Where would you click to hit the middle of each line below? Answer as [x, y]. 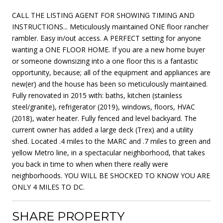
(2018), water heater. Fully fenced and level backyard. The [104, 118]
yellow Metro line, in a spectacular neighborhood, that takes [109, 152]
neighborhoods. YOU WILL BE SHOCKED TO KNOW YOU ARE [111, 175]
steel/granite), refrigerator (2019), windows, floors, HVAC [104, 107]
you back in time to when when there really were [90, 164]
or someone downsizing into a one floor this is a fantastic [105, 61]
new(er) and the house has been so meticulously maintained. [110, 84]
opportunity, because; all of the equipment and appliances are [111, 72]
